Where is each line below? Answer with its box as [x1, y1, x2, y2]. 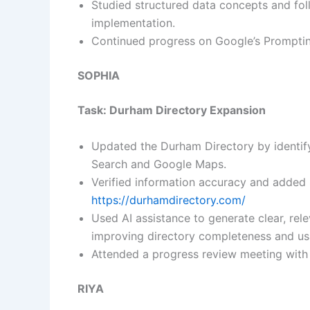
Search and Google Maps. [91, 156, 226, 171]
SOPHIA [77, 68, 120, 82]
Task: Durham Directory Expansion [77, 102, 266, 117]
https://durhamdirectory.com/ [91, 192, 246, 207]
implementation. [91, 15, 175, 30]
